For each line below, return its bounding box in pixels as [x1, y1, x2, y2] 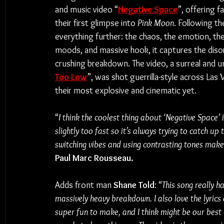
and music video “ [55, 4, 118, 15]
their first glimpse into [55, 17, 137, 28]
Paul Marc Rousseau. [55, 152, 133, 163]
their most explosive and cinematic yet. [55, 85, 196, 96]
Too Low [55, 71, 87, 82]
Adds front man [55, 179, 113, 190]
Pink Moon [137, 17, 174, 28]
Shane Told [113, 179, 154, 190]
